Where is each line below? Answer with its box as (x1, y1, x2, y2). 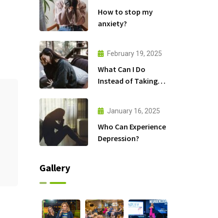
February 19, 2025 (107, 49, 162, 57)
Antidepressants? (97, 87, 157, 97)
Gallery (39, 162, 70, 174)
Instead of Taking (97, 75, 158, 86)
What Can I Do (97, 64, 145, 74)
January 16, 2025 (107, 107, 160, 115)
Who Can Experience (97, 121, 166, 131)
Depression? (97, 133, 139, 143)
